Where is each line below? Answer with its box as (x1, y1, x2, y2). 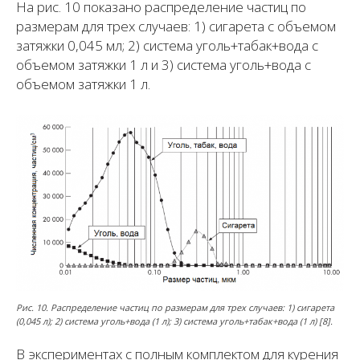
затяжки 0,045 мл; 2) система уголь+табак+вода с (16, 36, 318, 55)
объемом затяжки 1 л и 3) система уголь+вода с (16, 55, 311, 75)
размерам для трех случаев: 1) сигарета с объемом (16, 17, 336, 36)
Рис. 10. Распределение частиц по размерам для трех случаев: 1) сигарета (16, 301, 334, 313)
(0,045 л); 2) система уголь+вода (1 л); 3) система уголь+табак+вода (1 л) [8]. (16, 314, 333, 327)
